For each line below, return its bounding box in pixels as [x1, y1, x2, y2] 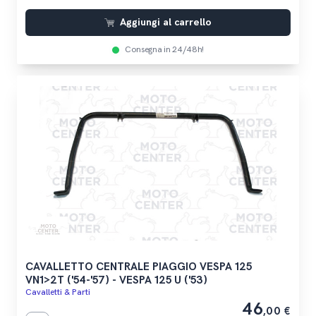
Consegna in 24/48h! [124, 44, 205, 55]
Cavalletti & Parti [25, 286, 90, 298]
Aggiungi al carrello [120, 16, 212, 28]
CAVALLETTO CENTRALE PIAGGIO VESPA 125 [25, 260, 252, 274]
